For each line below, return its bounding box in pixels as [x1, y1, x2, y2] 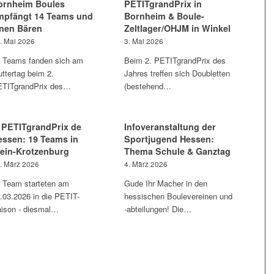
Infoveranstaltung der [124, 120, 217, 133]
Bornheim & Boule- [124, 10, 205, 22]
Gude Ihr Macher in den [124, 177, 208, 189]
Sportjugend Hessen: [124, 133, 215, 145]
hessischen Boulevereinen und [124, 190, 233, 202]
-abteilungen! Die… [124, 203, 192, 215]
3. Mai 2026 [124, 36, 164, 46]
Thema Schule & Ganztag [124, 145, 231, 157]
